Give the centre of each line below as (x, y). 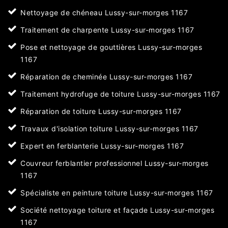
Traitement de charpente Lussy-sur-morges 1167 (107, 30)
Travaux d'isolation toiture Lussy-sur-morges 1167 (109, 129)
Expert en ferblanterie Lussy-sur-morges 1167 (102, 146)
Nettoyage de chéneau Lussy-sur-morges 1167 (104, 13)
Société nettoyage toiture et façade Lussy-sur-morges (117, 210)
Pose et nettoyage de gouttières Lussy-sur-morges (111, 47)
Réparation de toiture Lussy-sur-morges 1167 (101, 111)
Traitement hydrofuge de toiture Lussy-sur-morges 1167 (120, 94)
